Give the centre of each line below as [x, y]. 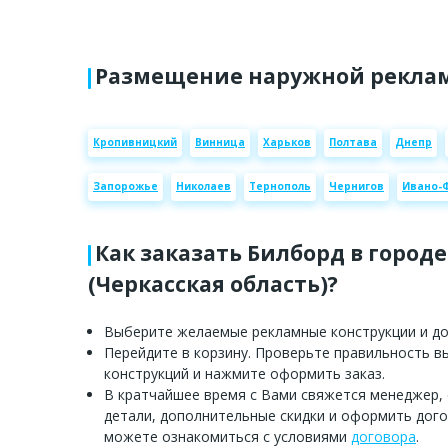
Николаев [203, 186]
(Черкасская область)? [213, 283]
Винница [220, 142]
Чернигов [356, 186]
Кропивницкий [135, 142]
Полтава [353, 142]
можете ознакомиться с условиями [227, 436]
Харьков [287, 142]
